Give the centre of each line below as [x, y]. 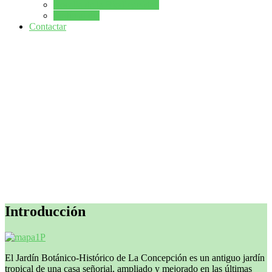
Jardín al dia [76, 15]
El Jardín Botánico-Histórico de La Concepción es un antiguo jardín [135, 257]
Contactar [48, 26]
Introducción [45, 211]
